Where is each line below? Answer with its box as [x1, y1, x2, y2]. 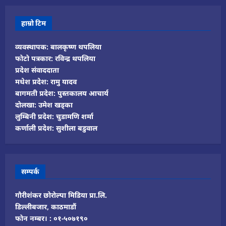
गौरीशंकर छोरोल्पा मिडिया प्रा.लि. [15, 190, 107, 200]
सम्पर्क [21, 167, 39, 176]
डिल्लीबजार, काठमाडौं [15, 202, 76, 212]
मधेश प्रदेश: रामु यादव [15, 77, 77, 87]
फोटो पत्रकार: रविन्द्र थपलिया [15, 53, 95, 64]
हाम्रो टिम [21, 19, 46, 28]
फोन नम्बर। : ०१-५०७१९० [15, 213, 88, 223]
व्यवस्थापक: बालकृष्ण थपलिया [15, 42, 101, 52]
